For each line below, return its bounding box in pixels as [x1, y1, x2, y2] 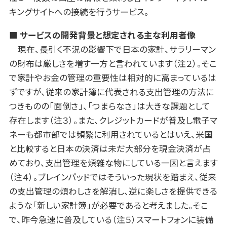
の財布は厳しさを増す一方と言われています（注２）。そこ [9, 57, 217, 69]
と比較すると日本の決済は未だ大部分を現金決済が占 [9, 142, 211, 155]
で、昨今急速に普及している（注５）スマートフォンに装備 [9, 213, 213, 225]
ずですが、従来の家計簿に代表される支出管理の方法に [9, 85, 214, 98]
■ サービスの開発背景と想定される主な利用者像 [9, 28, 196, 41]
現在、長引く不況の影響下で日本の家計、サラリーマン [9, 43, 216, 55]
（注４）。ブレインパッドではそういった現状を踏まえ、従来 [9, 170, 216, 183]
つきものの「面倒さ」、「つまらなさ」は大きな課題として [9, 99, 210, 112]
